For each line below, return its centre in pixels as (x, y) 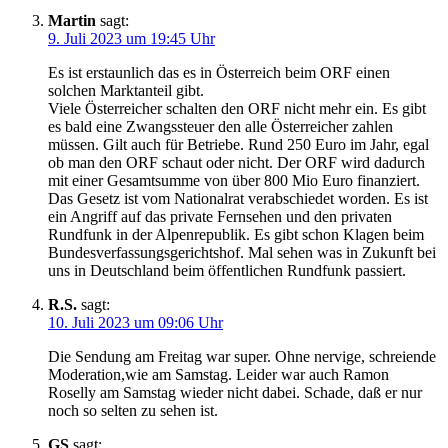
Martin (72, 20)
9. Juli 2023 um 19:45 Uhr (131, 38)
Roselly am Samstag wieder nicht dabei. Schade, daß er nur (235, 392)
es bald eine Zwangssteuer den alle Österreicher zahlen (220, 126)
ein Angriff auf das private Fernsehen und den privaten (220, 216)
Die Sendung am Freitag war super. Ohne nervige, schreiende (242, 356)
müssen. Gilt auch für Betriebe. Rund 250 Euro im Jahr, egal (238, 144)
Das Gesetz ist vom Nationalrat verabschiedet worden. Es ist (238, 198)
